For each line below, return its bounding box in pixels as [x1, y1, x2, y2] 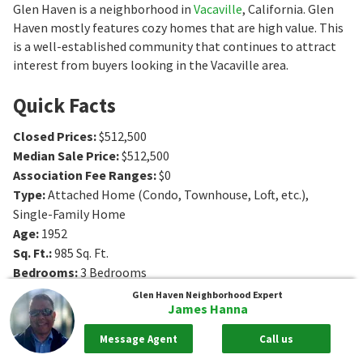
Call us [259, 331, 294, 346]
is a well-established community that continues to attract [13, 37, 336, 54]
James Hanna [167, 301, 248, 317]
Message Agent [99, 331, 177, 346]
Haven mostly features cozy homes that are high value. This [13, 19, 344, 36]
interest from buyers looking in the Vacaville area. [13, 56, 288, 73]
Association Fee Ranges [13, 166, 153, 183]
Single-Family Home [13, 205, 126, 222]
